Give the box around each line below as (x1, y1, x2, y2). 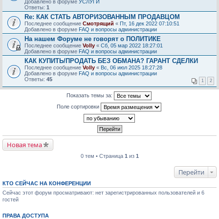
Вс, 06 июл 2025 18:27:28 (101, 65, 162, 70)
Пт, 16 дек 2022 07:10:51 (120, 21, 179, 26)
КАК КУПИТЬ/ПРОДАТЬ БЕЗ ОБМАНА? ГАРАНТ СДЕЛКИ (24, 57, 198, 65)
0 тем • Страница (80, 153, 125, 159)
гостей (2, 197, 19, 202)
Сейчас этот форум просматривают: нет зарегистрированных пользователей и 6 (2, 190, 204, 196)
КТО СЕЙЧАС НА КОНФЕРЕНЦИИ (2, 180, 91, 186)
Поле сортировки (57, 103, 101, 109)
